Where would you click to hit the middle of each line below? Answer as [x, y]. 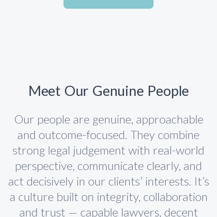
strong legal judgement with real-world [108, 150]
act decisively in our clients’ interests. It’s [108, 181]
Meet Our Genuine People [108, 90]
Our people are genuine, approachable [108, 119]
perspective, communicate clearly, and [108, 165]
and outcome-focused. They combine [108, 134]
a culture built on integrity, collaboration [108, 196]
